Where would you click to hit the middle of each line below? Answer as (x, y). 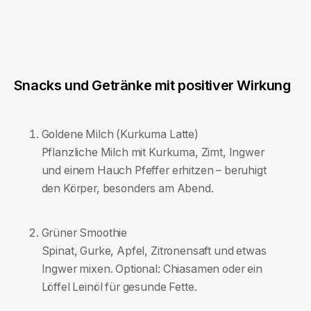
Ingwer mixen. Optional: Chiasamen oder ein (152, 269)
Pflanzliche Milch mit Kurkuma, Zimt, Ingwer (153, 152)
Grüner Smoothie (84, 233)
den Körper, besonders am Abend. (127, 188)
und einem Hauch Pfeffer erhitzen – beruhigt (154, 170)
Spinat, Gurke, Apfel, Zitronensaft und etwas (154, 251)
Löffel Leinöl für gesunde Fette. (119, 287)
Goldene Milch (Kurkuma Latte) (120, 134)
